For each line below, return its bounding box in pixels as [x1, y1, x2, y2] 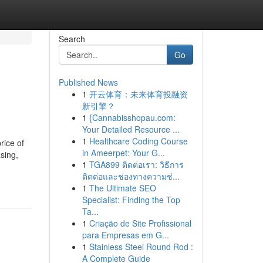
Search [58, 33, 85, 45]
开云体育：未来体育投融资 [89, 88, 188, 100]
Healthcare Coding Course [89, 135, 188, 147]
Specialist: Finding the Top [82, 194, 180, 205]
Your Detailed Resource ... [82, 123, 180, 135]
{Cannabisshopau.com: [89, 112, 176, 123]
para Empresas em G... [82, 229, 169, 241]
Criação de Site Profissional [89, 217, 191, 229]
